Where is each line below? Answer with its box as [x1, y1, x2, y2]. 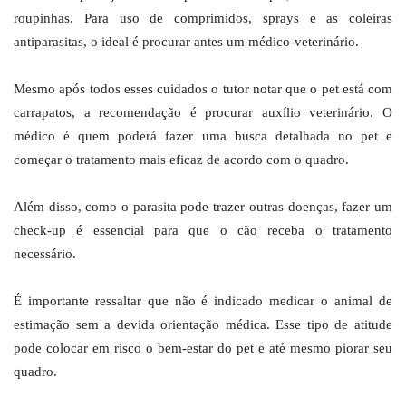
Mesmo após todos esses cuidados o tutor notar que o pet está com [14, 82, 392, 97]
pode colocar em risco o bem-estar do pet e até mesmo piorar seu [14, 341, 392, 356]
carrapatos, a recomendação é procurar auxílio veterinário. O [14, 105, 392, 121]
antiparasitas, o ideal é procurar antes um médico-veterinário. [14, 34, 359, 50]
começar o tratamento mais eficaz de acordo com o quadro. [14, 152, 349, 168]
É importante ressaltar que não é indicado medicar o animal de [14, 294, 392, 309]
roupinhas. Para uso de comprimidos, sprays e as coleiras [14, 11, 392, 26]
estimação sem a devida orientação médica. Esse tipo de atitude [14, 317, 392, 333]
